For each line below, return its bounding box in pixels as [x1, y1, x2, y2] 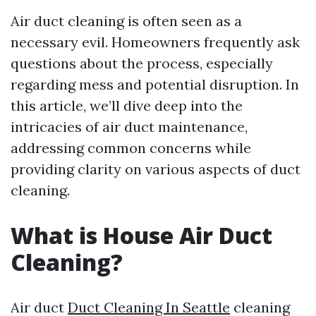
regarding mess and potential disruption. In [11, 75, 299, 93]
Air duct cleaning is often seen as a [11, 12, 242, 30]
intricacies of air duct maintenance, [11, 118, 248, 135]
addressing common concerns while [11, 139, 251, 157]
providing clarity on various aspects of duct [11, 160, 300, 178]
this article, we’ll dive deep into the [11, 97, 243, 114]
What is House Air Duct [11, 220, 272, 250]
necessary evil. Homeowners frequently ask [11, 33, 300, 51]
